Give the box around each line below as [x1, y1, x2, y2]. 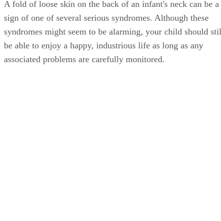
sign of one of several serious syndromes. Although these [4, 12, 209, 23]
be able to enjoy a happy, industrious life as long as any [4, 40, 203, 50]
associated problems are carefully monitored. [4, 54, 165, 64]
